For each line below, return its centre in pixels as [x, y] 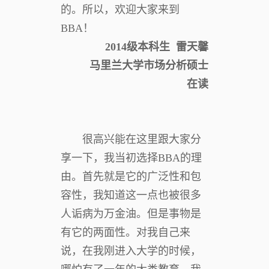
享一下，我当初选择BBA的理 [131, 158]
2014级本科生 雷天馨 [157, 47]
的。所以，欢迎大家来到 [120, 9]
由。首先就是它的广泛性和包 [131, 176]
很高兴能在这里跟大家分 [142, 139]
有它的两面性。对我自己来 [125, 232]
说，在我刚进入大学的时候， [131, 251]
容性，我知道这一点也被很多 [131, 195]
